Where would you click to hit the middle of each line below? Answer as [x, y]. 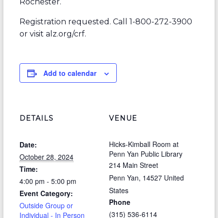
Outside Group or [46, 205]
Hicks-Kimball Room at [144, 144]
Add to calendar [70, 73]
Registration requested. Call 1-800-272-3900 [106, 22]
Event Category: [46, 193]
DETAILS [36, 118]
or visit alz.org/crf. [53, 34]
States [118, 190]
